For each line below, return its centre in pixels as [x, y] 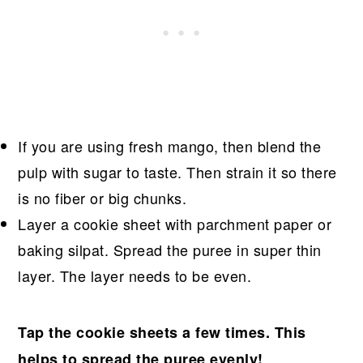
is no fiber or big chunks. [102, 197]
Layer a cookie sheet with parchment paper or [175, 223]
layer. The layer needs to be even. [135, 275]
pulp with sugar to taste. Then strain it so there [177, 171]
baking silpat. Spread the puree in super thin [170, 249]
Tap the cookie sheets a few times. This [162, 332]
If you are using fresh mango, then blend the [170, 145]
